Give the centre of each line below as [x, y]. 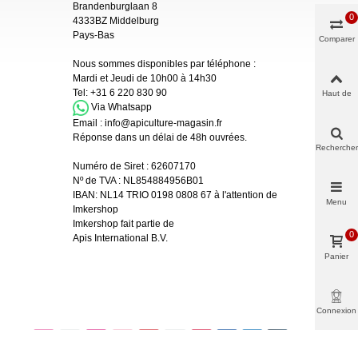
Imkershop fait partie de [123, 224]
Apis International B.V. [120, 239]
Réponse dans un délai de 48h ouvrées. [160, 138]
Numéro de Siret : [112, 167]
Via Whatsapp [121, 107]
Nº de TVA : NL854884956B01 [138, 181]
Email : [89, 123]
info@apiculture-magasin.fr [163, 123]
